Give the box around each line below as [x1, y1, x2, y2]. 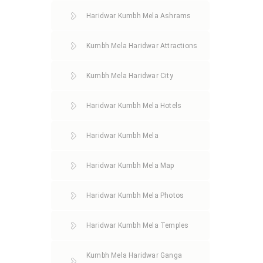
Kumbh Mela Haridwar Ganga [86, 251, 182, 259]
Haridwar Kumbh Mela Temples [86, 221, 189, 230]
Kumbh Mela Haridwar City [86, 72, 173, 80]
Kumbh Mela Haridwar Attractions [86, 42, 198, 50]
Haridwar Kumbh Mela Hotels [86, 102, 182, 110]
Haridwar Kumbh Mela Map [86, 161, 174, 170]
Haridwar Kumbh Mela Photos [86, 191, 184, 200]
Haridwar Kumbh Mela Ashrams [86, 12, 191, 20]
